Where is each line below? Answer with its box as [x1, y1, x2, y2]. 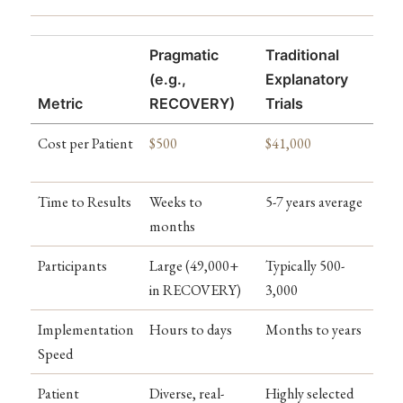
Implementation [38, 320, 134, 340]
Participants [38, 256, 107, 276]
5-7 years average [265, 193, 363, 212]
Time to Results [38, 193, 131, 212]
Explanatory [265, 70, 348, 89]
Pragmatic [149, 46, 219, 65]
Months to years [265, 320, 362, 340]
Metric [38, 94, 83, 113]
